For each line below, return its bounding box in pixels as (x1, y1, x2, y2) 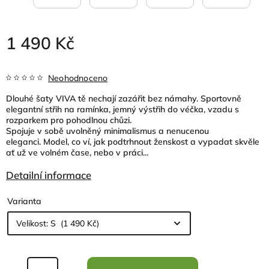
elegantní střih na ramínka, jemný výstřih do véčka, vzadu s (6, 104, 239, 115)
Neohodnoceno (48, 73, 108, 83)
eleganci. (6, 136, 43, 147)
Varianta (7, 195, 41, 207)
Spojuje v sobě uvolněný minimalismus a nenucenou (6, 125, 209, 136)
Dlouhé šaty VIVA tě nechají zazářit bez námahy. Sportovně (6, 93, 241, 104)
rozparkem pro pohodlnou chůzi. (6, 115, 134, 125)
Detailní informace (6, 169, 91, 181)
